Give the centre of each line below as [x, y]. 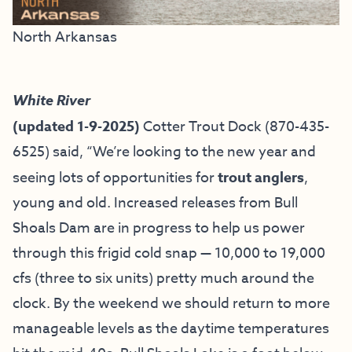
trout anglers [261, 177]
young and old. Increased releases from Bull [155, 203]
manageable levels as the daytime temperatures [171, 328]
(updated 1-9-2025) [76, 126]
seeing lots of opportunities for [115, 178]
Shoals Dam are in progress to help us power [159, 228]
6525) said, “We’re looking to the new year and [164, 152]
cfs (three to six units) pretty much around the [163, 278]
